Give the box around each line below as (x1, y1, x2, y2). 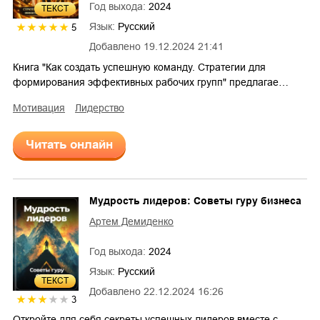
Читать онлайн (26, 137, 113, 151)
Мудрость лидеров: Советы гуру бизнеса (89, 194, 301, 206)
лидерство (81, 101, 124, 114)
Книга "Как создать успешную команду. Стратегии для (13, 61, 266, 73)
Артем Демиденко (89, 215, 174, 227)
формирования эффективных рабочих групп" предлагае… (13, 76, 289, 88)
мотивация (21, 101, 65, 114)
